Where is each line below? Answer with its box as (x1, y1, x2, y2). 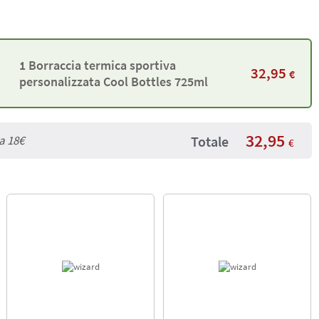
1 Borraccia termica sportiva (19, 56, 176, 73)
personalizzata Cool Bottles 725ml (19, 73, 208, 90)
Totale (191, 132, 229, 150)
